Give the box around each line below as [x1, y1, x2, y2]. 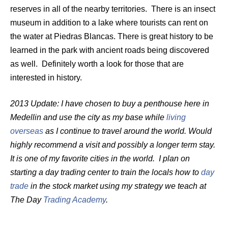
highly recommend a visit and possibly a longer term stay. [10, 140, 215, 149]
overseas [10, 126, 43, 135]
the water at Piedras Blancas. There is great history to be [10, 32, 213, 41]
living [166, 112, 186, 122]
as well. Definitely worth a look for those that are [10, 59, 184, 68]
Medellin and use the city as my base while [10, 112, 166, 122]
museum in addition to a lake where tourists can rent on [10, 18, 208, 27]
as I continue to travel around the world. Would [43, 126, 212, 135]
